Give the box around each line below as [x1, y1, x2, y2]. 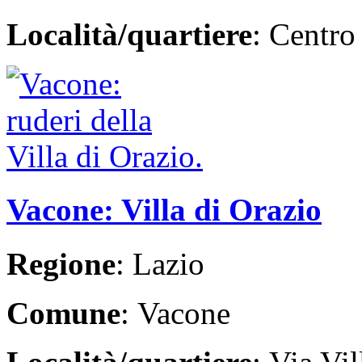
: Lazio [116, 246, 204, 281]
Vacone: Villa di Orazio [6, 192, 322, 228]
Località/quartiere [6, 17, 252, 53]
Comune [6, 295, 120, 330]
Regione [6, 246, 116, 281]
